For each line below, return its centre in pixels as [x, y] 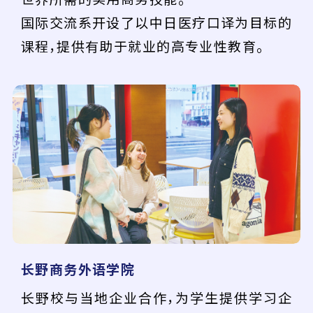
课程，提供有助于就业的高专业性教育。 [142, 46]
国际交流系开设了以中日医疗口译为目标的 [156, 23]
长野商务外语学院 [78, 269]
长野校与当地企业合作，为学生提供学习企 [156, 298]
